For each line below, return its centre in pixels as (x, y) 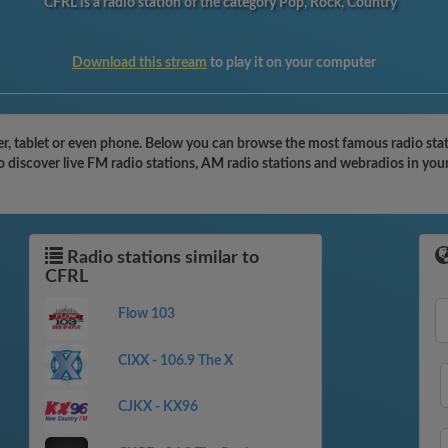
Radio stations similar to (161, 258)
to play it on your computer (291, 63)
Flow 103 (146, 314)
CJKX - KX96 (157, 407)
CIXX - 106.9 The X (175, 360)
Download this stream (139, 63)
